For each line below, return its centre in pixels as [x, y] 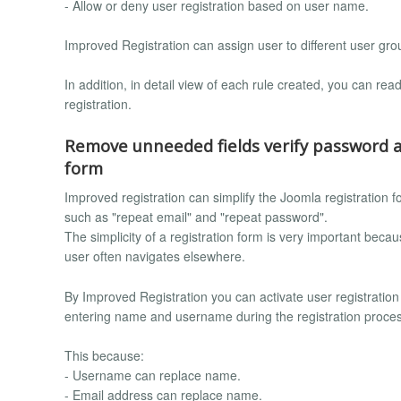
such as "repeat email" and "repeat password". [196, 217]
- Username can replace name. [153, 375]
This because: [104, 356]
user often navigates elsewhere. [155, 256]
